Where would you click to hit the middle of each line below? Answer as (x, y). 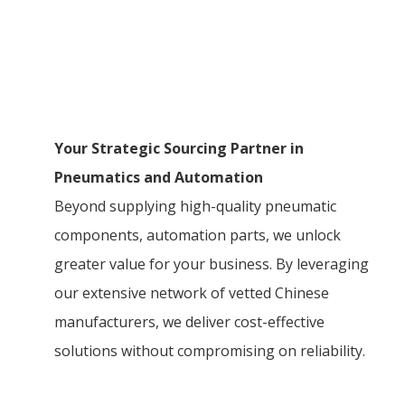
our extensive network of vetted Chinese (192, 293)
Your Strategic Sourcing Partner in (179, 148)
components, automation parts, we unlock (198, 235)
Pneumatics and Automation (159, 177)
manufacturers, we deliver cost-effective (189, 322)
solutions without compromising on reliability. (210, 351)
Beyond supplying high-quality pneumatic (195, 206)
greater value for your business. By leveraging (212, 264)
